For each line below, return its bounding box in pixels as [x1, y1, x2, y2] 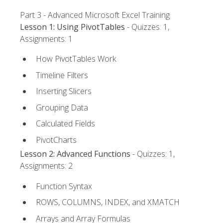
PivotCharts [36, 134, 77, 146]
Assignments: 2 [20, 160, 73, 172]
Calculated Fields [36, 118, 95, 129]
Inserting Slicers [36, 86, 92, 97]
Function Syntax [36, 180, 92, 192]
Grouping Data [36, 102, 88, 113]
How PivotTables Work [36, 53, 116, 65]
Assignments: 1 [20, 33, 73, 44]
